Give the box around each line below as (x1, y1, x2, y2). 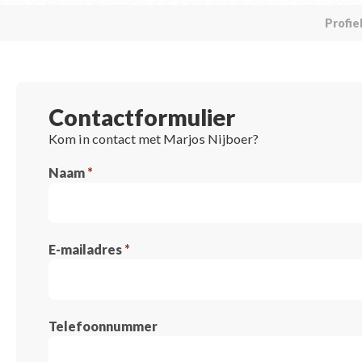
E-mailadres (48, 242, 124, 257)
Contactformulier (48, 103, 235, 131)
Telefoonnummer (48, 318, 158, 334)
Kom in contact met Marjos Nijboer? (48, 131, 259, 146)
